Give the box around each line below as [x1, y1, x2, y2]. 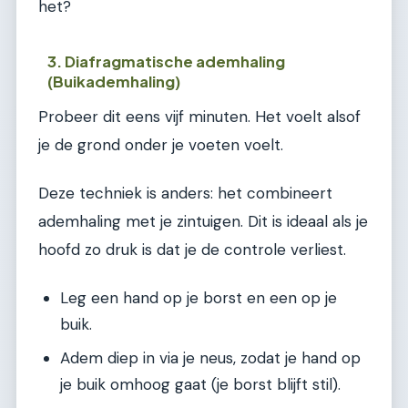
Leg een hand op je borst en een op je [60, 287, 337, 308]
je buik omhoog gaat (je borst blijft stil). [60, 373, 341, 394]
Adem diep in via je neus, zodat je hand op [60, 347, 361, 368]
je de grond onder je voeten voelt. [38, 134, 283, 155]
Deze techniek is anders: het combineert [38, 183, 332, 204]
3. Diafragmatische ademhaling [47, 51, 286, 71]
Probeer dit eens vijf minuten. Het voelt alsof [38, 106, 361, 127]
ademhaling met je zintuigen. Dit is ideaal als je [38, 211, 368, 232]
